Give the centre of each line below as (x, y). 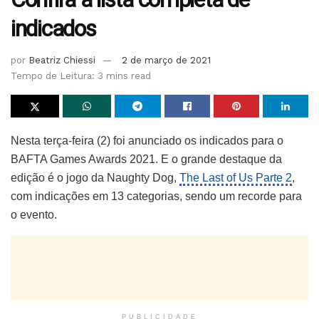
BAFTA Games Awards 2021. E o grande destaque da (146, 159)
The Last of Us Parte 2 (236, 178)
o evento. (34, 215)
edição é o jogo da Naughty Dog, (95, 178)
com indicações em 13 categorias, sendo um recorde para (156, 197)
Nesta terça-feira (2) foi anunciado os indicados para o (147, 141)
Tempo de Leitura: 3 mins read (81, 76)
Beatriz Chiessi (62, 61)
